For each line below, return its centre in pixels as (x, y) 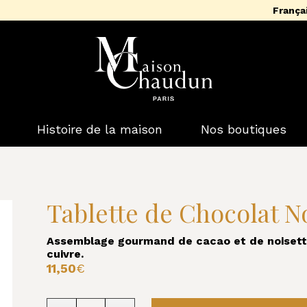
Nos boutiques (243, 129)
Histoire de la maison (99, 129)
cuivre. (65, 254)
